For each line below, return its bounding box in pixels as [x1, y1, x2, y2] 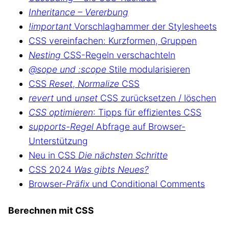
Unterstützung [29, 135, 88, 147]
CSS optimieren [29, 107, 93, 118]
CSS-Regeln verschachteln [61, 50, 175, 61]
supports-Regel [29, 121, 94, 132]
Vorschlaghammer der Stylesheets [72, 21, 217, 32]
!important [29, 21, 72, 32]
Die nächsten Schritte [78, 150, 168, 161]
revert [29, 93, 54, 104]
